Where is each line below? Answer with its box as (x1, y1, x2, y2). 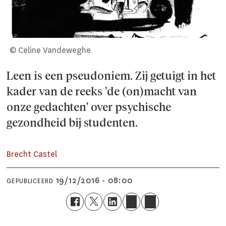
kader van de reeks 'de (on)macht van (7, 87, 197, 98)
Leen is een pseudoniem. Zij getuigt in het (7, 71, 216, 83)
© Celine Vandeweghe (9, 44, 91, 55)
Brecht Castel (7, 148, 58, 159)
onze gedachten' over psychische (7, 102, 172, 114)
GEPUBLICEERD (7, 177, 53, 186)
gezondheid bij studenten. (7, 118, 138, 130)
